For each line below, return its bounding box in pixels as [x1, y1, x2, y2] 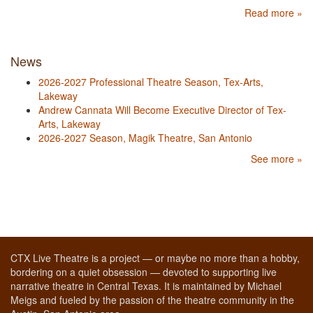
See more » [251, 152, 303, 166]
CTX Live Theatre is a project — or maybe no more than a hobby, [10, 251, 300, 265]
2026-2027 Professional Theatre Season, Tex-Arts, [38, 75, 263, 89]
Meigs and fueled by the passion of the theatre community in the [10, 293, 294, 307]
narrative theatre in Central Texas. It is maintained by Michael [10, 279, 282, 293]
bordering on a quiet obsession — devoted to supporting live [10, 265, 277, 279]
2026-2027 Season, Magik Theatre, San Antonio [38, 131, 252, 145]
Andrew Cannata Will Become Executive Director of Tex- [38, 103, 286, 117]
